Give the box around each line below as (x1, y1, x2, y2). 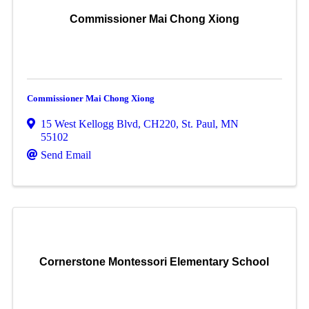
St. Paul (181, 118, 215, 130)
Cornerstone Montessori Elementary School (39, 256, 270, 268)
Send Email (40, 149, 91, 161)
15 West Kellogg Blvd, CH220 (40, 118, 176, 130)
